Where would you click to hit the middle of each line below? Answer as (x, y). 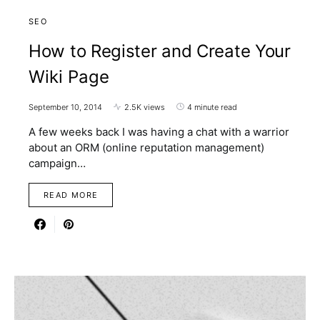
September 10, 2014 (65, 107)
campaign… (57, 163)
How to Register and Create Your (160, 51)
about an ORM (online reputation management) (146, 147)
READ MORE (71, 195)
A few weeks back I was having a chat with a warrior (159, 131)
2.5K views (145, 107)
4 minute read (212, 107)
